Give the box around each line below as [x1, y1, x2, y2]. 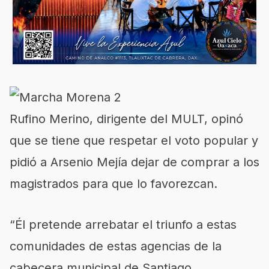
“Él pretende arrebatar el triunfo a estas [10, 217, 237, 232]
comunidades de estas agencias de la [10, 239, 222, 253]
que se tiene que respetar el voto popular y [10, 133, 258, 148]
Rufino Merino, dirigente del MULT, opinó [10, 112, 243, 126]
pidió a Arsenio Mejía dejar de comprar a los [10, 155, 259, 169]
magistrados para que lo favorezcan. [10, 177, 217, 191]
